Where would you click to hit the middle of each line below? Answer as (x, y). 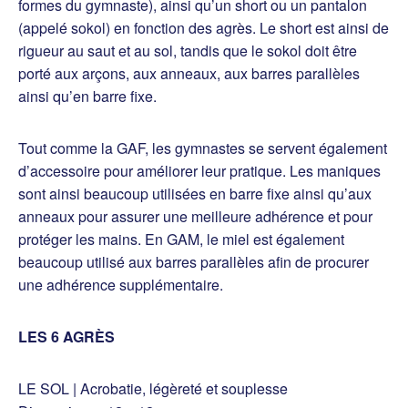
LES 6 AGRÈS (66, 337)
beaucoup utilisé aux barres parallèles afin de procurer (194, 262)
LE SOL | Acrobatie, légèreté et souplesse (153, 388)
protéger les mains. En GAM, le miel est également (181, 239)
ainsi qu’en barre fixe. (87, 96)
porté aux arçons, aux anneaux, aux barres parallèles (189, 73)
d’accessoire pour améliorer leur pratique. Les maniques (199, 171)
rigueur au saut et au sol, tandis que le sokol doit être (188, 51)
